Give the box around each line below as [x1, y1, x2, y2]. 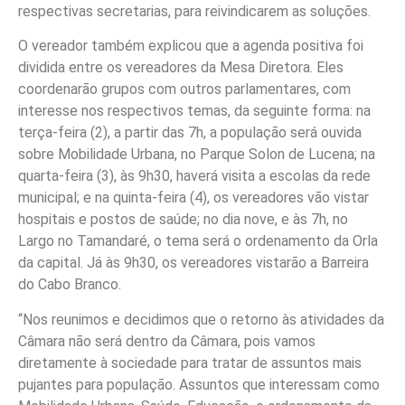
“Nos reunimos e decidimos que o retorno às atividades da [18, 310, 384, 328]
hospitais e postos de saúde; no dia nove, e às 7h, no [18, 211, 348, 229]
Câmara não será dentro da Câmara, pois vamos [18, 332, 316, 350]
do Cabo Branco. [18, 276, 121, 294]
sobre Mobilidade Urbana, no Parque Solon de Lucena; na [18, 146, 375, 164]
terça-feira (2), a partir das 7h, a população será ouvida [18, 124, 362, 142]
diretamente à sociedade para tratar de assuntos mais [18, 353, 362, 372]
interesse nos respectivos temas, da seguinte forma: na [18, 102, 371, 120]
